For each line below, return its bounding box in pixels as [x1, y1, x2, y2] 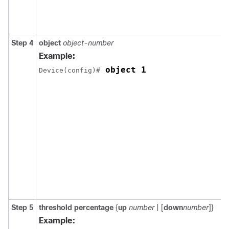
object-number [63, 39, 113, 47]
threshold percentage [39, 203, 113, 212]
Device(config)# [39, 66, 100, 74]
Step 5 [11, 203, 33, 212]
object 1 [100, 65, 146, 75]
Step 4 [11, 39, 33, 47]
